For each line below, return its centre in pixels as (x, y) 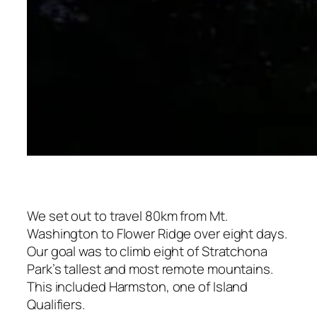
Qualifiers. (56, 304)
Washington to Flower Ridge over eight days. (157, 233)
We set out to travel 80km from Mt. (127, 215)
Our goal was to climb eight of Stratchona (147, 251)
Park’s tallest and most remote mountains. (150, 269)
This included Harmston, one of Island (138, 286)
